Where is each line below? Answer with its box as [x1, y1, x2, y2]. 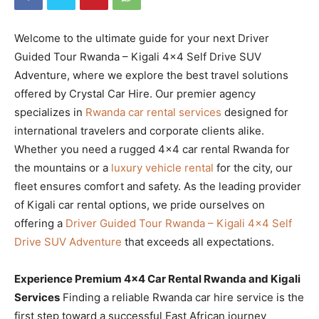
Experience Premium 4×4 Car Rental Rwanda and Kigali [14, 271, 300, 286]
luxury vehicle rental [111, 160, 214, 174]
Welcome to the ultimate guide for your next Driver [14, 31, 269, 45]
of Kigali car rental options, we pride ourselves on [14, 197, 265, 211]
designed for [221, 105, 288, 119]
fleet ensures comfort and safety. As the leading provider [14, 179, 301, 193]
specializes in [14, 105, 85, 119]
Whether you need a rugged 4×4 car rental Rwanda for [14, 142, 290, 156]
